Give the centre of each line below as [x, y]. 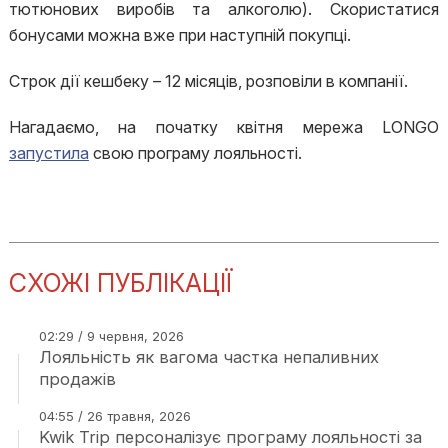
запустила [48, 153]
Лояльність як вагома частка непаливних [208, 357]
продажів [77, 379]
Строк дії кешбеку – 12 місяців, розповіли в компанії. [208, 81]
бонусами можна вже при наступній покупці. [179, 35]
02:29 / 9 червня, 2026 [111, 336]
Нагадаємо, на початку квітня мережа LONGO [224, 127]
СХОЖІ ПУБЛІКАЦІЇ [120, 283]
